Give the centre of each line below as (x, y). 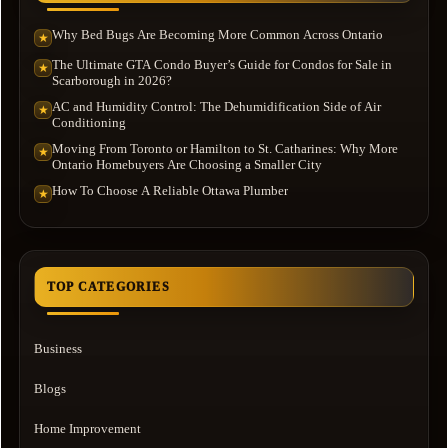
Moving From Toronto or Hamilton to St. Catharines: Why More (225, 148)
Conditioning (89, 122)
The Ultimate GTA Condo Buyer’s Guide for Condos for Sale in (222, 64)
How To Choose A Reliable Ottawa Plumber (170, 190)
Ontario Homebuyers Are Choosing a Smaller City (187, 164)
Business (58, 348)
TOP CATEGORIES (108, 286)
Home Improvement (87, 428)
